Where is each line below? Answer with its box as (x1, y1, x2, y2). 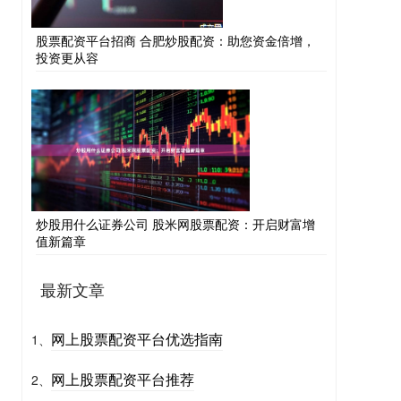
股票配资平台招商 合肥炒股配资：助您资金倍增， (36, 31, 315, 50)
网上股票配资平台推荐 (51, 369, 194, 390)
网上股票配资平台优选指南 (51, 328, 223, 350)
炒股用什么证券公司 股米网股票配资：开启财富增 (36, 215, 315, 234)
